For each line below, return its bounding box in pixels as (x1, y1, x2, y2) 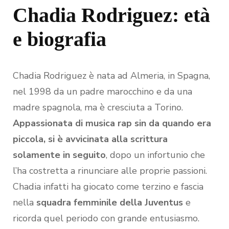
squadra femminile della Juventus (34, 196, 183, 209)
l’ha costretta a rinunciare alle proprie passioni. (13, 165, 207, 177)
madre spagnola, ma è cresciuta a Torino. (13, 101, 183, 114)
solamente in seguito (13, 149, 106, 162)
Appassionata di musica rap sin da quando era (13, 117, 211, 130)
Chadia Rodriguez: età (13, 4, 210, 27)
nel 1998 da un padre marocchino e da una (13, 85, 192, 98)
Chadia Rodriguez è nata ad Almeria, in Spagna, (13, 70, 210, 82)
